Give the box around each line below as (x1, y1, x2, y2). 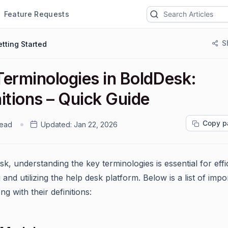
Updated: (41, 120, 72, 129)
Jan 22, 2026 (74, 120, 118, 129)
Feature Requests (4, 9, 69, 18)
